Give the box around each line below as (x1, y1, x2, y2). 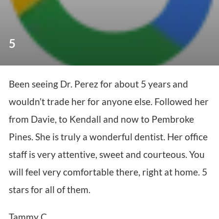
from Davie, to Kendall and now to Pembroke (8, 113, 194, 125)
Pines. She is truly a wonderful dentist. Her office (8, 131, 208, 143)
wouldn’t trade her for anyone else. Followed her (8, 96, 209, 108)
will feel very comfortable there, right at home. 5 (8, 166, 207, 178)
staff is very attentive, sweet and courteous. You (8, 149, 205, 160)
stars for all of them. (8, 184, 90, 196)
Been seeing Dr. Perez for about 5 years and (8, 78, 188, 90)
